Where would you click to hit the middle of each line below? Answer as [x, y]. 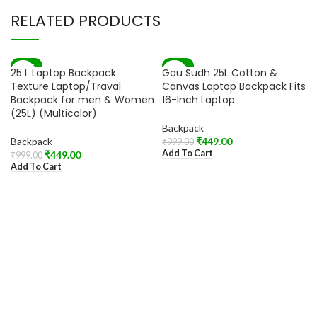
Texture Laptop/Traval [66, 86]
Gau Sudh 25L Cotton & [220, 73]
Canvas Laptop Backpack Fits [234, 86]
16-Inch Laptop [198, 100]
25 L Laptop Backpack [63, 73]
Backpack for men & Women [82, 100]
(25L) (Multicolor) [54, 113]
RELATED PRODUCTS [86, 21]
